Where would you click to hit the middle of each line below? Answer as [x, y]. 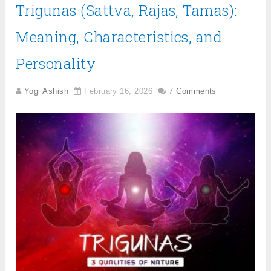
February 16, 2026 [118, 91]
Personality [56, 64]
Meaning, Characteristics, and [119, 37]
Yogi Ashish [46, 91]
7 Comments [193, 91]
